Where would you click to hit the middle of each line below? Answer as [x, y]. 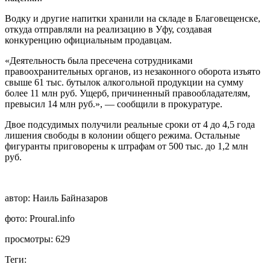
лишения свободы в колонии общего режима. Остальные [122, 135]
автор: [19, 198]
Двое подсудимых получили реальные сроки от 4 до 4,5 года [130, 124]
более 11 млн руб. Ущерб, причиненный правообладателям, [127, 93]
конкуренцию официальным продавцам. [88, 40]
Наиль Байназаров [70, 198]
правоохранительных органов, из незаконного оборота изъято [133, 71]
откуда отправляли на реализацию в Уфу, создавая [108, 29]
